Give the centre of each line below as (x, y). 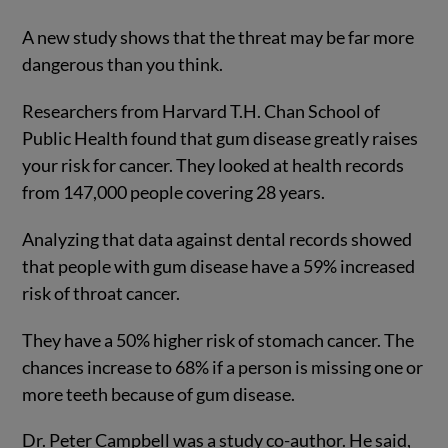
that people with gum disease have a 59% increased (219, 265)
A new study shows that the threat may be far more (218, 37)
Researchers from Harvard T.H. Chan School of (201, 111)
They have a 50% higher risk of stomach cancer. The (218, 339)
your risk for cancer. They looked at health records (213, 165)
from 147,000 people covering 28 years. (174, 192)
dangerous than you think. (123, 64)
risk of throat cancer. (101, 292)
